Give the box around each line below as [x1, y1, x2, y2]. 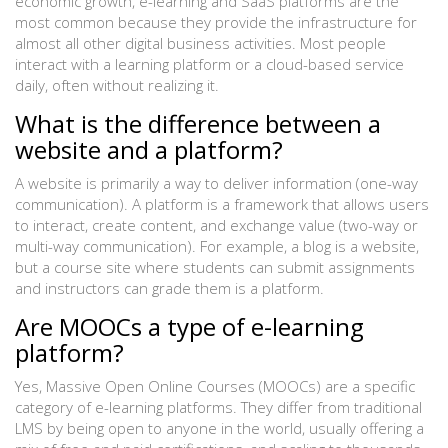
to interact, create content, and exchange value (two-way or [15, 215, 418, 236]
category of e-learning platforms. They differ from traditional [15, 397, 422, 418]
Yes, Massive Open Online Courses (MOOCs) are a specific [15, 376, 415, 397]
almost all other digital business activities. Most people [15, 33, 386, 54]
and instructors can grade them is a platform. [15, 278, 324, 299]
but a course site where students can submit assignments [15, 257, 415, 278]
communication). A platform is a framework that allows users [15, 194, 429, 215]
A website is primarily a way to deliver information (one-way [15, 173, 418, 194]
